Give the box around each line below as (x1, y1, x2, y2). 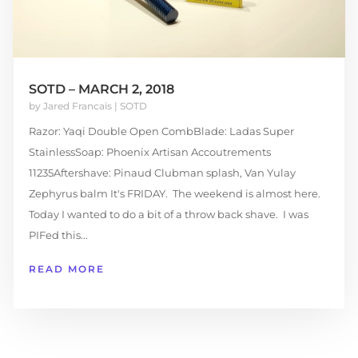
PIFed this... (28, 229, 88, 242)
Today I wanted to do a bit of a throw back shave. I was (28, 208, 308, 221)
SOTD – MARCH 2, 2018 (28, 82, 174, 97)
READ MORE (28, 263, 105, 276)
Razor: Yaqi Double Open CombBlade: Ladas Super (28, 125, 294, 138)
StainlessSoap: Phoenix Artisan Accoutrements (28, 145, 271, 159)
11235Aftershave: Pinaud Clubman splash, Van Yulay (28, 166, 296, 180)
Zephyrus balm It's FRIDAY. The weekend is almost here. (28, 187, 323, 201)
